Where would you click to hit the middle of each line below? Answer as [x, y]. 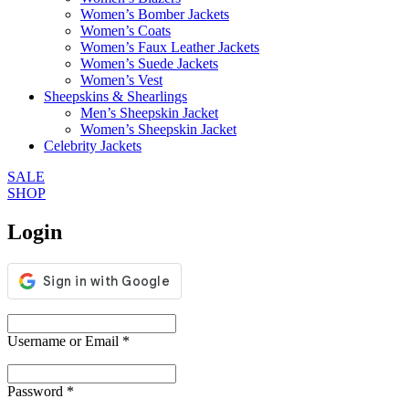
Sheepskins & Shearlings [115, 97]
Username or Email [65, 341]
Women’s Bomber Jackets [155, 15]
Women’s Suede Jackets [149, 64]
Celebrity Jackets [93, 146]
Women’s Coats [126, 31]
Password [37, 392]
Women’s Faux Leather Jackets [170, 47]
